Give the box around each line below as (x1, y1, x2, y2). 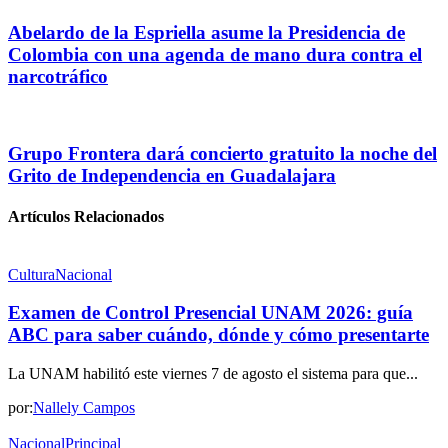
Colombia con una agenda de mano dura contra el (8, 43, 422, 65)
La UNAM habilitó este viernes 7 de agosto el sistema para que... (8, 365, 418, 383)
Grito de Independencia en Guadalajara (8, 165, 336, 187)
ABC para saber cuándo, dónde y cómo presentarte (8, 324, 429, 346)
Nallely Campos (33, 399, 135, 417)
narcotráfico (8, 65, 108, 87)
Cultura (8, 265, 55, 283)
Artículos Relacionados (8, 208, 164, 226)
